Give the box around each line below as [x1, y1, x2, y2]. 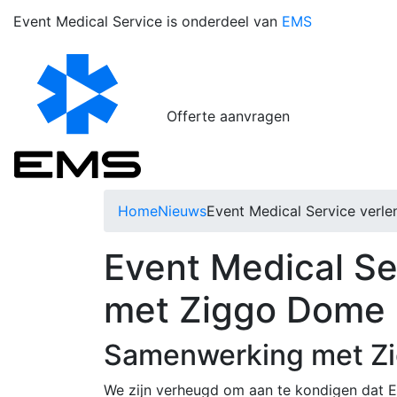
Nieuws [158, 202, 206, 221]
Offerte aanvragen [167, 107, 290, 126]
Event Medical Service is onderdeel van [13, 12, 282, 31]
